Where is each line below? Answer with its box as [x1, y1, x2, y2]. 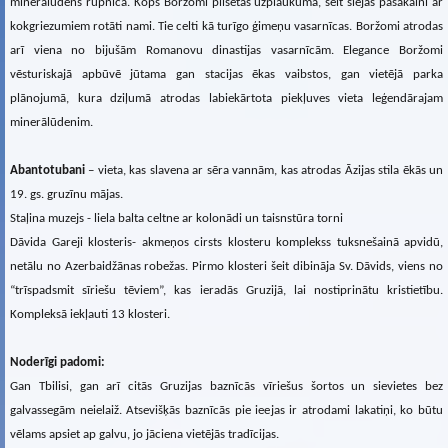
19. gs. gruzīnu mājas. [10, 187, 123, 201]
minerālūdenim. [10, 115, 93, 129]
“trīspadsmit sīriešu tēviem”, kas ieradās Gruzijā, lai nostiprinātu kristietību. [10, 283, 443, 297]
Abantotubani [10, 163, 85, 177]
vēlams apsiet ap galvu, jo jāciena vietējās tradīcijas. [10, 427, 279, 441]
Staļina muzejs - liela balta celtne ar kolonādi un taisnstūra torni [10, 211, 343, 225]
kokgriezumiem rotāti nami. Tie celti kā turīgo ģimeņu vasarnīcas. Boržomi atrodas [10, 19, 443, 33]
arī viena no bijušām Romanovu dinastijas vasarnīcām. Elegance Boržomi [10, 43, 443, 57]
